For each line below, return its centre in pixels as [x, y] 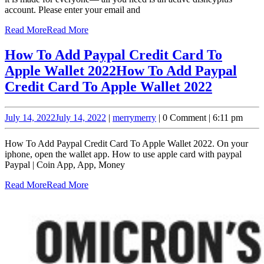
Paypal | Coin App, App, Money [65, 164]
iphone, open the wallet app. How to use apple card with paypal [123, 154]
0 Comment [184, 117]
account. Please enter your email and [72, 10]
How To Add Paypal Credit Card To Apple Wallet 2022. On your [126, 143]
